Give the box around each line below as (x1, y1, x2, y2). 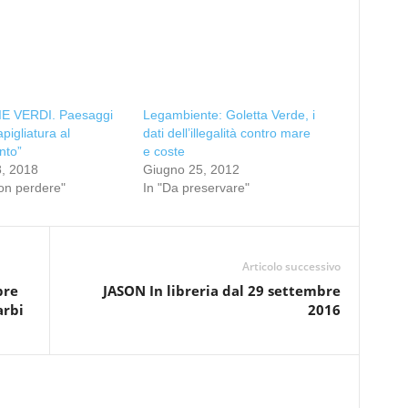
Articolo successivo (241, 259, 341, 274)
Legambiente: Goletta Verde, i (142, 107, 315, 122)
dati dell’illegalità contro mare (142, 126, 311, 140)
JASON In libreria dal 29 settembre (102, 281, 341, 300)
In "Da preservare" (142, 180, 250, 195)
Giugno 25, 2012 (142, 162, 240, 177)
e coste (142, 144, 185, 158)
